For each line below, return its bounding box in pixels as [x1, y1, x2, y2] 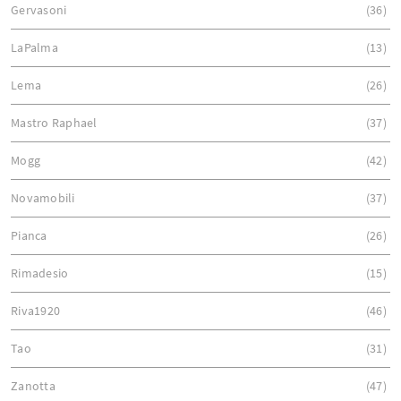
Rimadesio [11, 264, 69, 281]
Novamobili [11, 189, 75, 206]
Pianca [11, 226, 47, 243]
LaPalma [11, 38, 58, 55]
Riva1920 [11, 302, 60, 319]
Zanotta [11, 377, 55, 394]
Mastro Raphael [11, 114, 98, 131]
